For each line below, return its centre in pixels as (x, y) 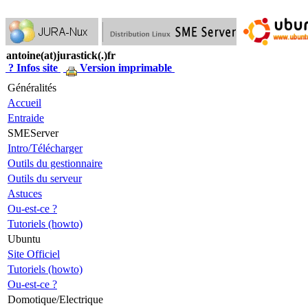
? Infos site (33, 68)
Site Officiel (34, 254)
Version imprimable (126, 68)
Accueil (24, 103)
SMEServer (33, 133)
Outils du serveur (45, 178)
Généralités (32, 88)
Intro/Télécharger (45, 148)
